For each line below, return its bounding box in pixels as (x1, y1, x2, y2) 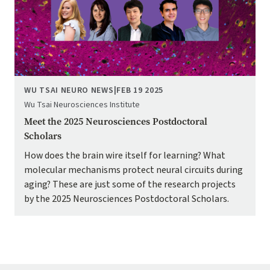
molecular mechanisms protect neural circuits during (24, 163, 243, 177)
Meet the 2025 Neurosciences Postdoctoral (24, 115, 207, 128)
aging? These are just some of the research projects (24, 178, 236, 192)
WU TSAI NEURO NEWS (24, 84, 114, 97)
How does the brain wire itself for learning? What (24, 149, 225, 163)
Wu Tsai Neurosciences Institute (24, 99, 140, 111)
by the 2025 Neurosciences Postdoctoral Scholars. (24, 192, 229, 206)
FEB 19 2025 (116, 84, 164, 97)
